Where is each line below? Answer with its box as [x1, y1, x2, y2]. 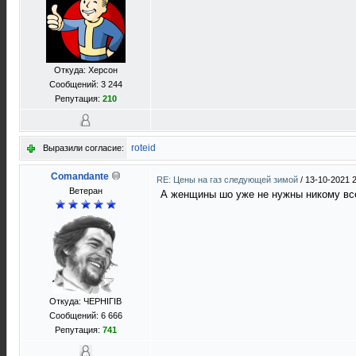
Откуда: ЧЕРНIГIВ [49, 296, 122, 306]
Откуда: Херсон [53, 65, 118, 75]
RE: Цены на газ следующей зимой [157, 175, 300, 184]
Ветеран [68, 186, 103, 195]
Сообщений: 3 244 [48, 79, 122, 89]
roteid [131, 142, 156, 153]
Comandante [50, 171, 109, 182]
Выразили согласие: [43, 143, 124, 153]
